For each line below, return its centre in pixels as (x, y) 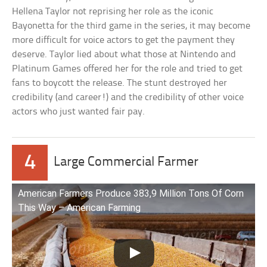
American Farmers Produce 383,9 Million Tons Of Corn (131, 193)
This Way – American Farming (80, 207)
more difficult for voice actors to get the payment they (124, 40)
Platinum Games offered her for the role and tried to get (128, 69)
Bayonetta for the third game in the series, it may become (131, 26)
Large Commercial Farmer (126, 162)
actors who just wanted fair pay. (79, 111)
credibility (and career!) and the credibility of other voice (128, 97)
